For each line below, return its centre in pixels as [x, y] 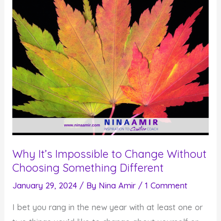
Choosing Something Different [88, 168]
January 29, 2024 [46, 186]
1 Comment [166, 186]
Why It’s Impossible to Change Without [110, 154]
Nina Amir [119, 186]
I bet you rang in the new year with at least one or [108, 207]
